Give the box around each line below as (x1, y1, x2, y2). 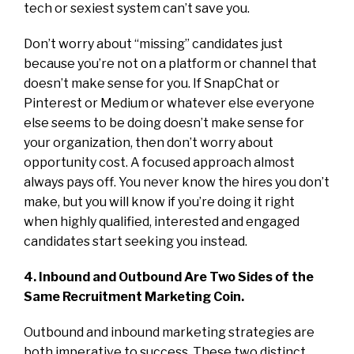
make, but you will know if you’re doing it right (24, 194, 295, 209)
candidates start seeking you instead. (24, 233, 247, 249)
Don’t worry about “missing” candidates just (24, 36, 283, 51)
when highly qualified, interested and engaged (24, 213, 299, 229)
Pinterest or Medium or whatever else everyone (24, 95, 314, 111)
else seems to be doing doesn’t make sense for (24, 115, 304, 130)
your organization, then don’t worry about (24, 134, 273, 150)
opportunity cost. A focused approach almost (24, 154, 295, 170)
